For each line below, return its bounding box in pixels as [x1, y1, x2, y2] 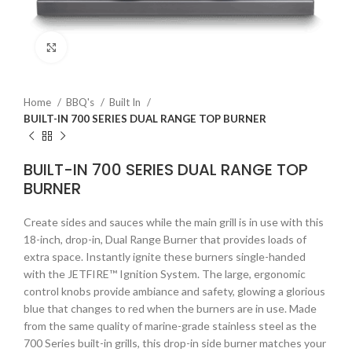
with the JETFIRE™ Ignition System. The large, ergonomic [24, 267, 306, 280]
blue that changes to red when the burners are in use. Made [24, 302, 317, 315]
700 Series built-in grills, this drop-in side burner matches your [24, 336, 326, 350]
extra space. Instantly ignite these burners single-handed [24, 250, 306, 263]
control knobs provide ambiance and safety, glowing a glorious [24, 284, 325, 298]
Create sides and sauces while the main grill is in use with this [24, 215, 324, 229]
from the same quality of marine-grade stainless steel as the [24, 319, 317, 332]
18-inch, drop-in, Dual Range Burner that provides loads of [24, 233, 306, 246]
